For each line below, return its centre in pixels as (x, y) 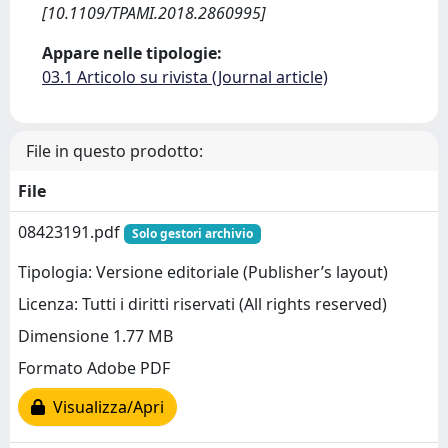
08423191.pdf (71, 232)
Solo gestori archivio (192, 233)
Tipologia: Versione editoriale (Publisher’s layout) (203, 272)
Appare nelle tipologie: (132, 53)
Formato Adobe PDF (94, 368)
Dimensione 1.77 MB (95, 336)
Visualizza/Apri (104, 407)
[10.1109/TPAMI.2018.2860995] (154, 13)
